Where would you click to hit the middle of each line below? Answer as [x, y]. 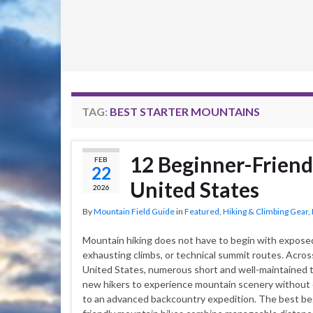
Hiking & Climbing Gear [265, 211]
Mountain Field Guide [134, 211]
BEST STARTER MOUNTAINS [185, 111]
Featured [202, 211]
